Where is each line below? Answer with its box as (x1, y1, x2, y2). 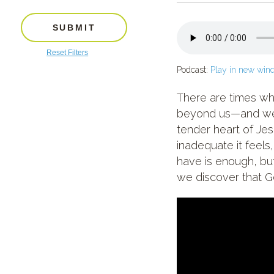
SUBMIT (52, 23, 96, 32)
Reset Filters (46, 48, 89, 57)
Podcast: (176, 65, 210, 75)
